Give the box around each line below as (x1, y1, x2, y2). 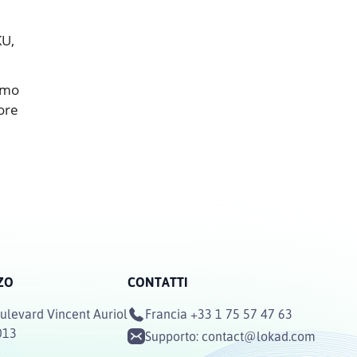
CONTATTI (127, 274, 188, 291)
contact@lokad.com (202, 328, 316, 345)
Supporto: (145, 328, 202, 345)
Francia (145, 306, 187, 323)
